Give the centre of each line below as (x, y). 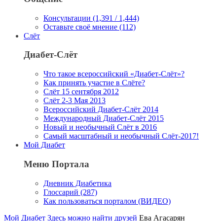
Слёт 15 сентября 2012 (81, 92)
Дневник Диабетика (77, 183)
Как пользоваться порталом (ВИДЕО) (107, 201)
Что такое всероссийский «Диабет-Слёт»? (114, 74)
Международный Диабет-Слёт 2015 (104, 118)
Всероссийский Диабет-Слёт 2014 (101, 110)
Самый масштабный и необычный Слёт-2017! (121, 136)
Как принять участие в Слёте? (94, 83)
